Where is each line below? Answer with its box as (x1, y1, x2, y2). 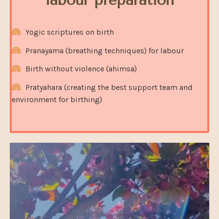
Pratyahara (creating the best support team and (25, 83, 193, 92)
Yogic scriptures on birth (25, 27, 114, 37)
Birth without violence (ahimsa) (25, 64, 137, 74)
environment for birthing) (12, 95, 102, 105)
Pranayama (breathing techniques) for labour (25, 45, 184, 55)
